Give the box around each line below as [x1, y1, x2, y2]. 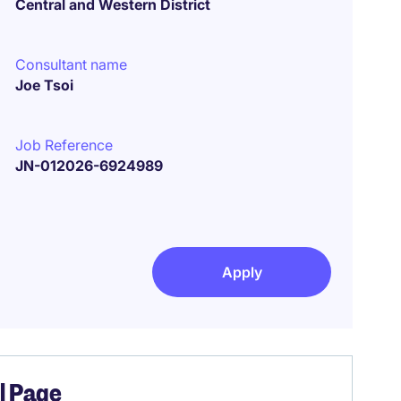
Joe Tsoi [15, 76, 74, 94]
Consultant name [15, 55, 128, 73]
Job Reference [15, 136, 114, 154]
